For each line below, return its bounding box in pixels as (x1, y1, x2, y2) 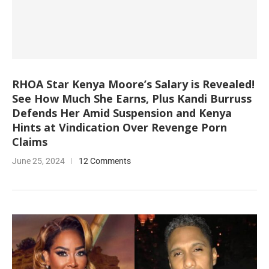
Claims (12, 134, 47, 149)
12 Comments (79, 156, 131, 166)
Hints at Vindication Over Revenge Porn (12, 120, 227, 134)
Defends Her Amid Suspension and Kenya (12, 106, 232, 120)
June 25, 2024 (12, 156, 65, 166)
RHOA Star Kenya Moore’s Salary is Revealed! (12, 77, 255, 91)
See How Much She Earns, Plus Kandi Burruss (12, 91, 252, 106)
